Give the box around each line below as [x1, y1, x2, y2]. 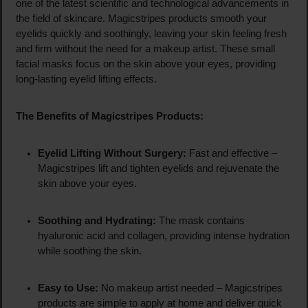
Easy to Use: [37, 283, 98, 294]
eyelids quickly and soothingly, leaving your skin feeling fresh [15, 28, 287, 40]
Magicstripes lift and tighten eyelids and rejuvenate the [37, 163, 279, 175]
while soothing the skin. [37, 245, 142, 257]
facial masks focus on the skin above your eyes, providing [15, 58, 276, 70]
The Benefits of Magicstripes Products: [15, 111, 203, 122]
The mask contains [155, 215, 245, 227]
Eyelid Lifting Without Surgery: [37, 148, 186, 159]
